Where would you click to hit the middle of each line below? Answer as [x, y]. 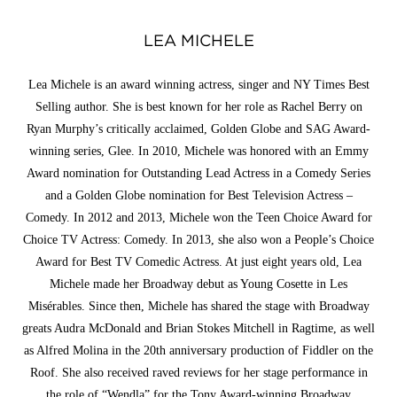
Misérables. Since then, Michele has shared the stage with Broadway [198, 306]
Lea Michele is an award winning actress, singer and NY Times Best [198, 85]
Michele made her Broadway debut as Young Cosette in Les [198, 284]
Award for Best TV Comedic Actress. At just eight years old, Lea [198, 262]
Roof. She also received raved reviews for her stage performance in [198, 373]
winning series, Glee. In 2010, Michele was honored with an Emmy [198, 151]
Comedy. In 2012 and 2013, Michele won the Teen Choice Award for [198, 218]
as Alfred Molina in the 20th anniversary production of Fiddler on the [198, 350]
